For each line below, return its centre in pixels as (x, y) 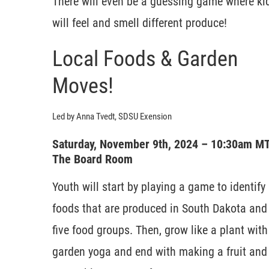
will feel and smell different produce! (140, 23)
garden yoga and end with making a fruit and (160, 251)
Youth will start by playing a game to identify (159, 186)
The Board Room (92, 159)
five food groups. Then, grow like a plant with (160, 230)
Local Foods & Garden (145, 59)
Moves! (83, 86)
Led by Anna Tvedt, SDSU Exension (112, 116)
